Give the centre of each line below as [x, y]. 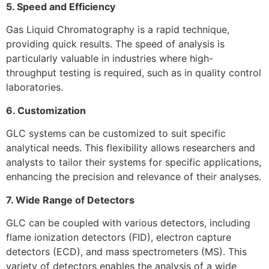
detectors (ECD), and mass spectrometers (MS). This [126, 251]
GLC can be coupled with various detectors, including [128, 222]
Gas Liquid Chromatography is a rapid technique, [118, 30]
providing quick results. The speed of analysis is [115, 44]
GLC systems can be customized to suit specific [116, 134]
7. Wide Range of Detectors [70, 200]
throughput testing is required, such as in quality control [134, 73]
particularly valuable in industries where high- [110, 59]
